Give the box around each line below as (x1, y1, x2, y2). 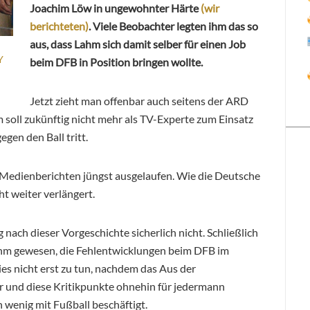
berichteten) (30, 19, 89, 33)
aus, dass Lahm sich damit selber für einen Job (30, 37, 246, 51)
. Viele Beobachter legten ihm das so (89, 19, 258, 33)
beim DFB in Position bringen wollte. (30, 55, 203, 69)
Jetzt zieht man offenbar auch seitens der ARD (30, 93, 248, 107)
